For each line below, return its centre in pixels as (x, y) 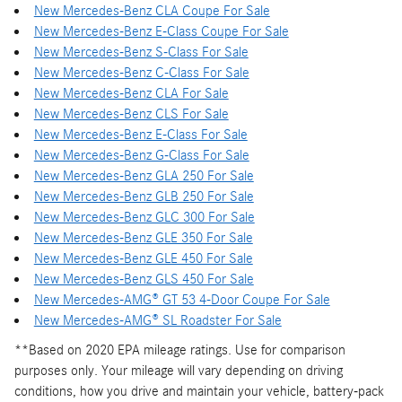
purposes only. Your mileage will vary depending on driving (179, 371)
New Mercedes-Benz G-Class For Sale (141, 156)
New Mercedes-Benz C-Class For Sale (141, 73)
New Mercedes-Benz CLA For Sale (131, 94)
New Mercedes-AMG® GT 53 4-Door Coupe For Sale (182, 300)
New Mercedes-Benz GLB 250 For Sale (144, 197)
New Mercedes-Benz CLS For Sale (131, 114)
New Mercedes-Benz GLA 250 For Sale (144, 176)
